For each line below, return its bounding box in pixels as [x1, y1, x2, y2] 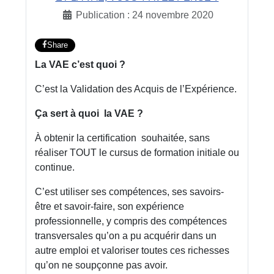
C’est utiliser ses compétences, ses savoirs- [35, 186, 224, 197]
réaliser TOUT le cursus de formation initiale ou [35, 147, 239, 158]
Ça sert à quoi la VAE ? [35, 108, 143, 119]
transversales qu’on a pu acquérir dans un [35, 230, 217, 241]
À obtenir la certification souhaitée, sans [35, 132, 210, 143]
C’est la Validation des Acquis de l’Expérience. [35, 83, 237, 94]
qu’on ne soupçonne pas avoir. [35, 259, 168, 270]
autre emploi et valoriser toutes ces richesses [35, 245, 229, 256]
